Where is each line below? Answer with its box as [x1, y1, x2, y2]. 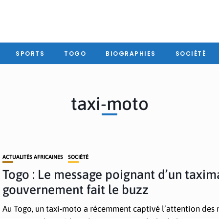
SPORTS [16, 49, 44, 58]
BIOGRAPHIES [106, 49, 156, 58]
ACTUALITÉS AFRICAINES [2, 154, 64, 160]
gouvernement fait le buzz [2, 182, 149, 197]
